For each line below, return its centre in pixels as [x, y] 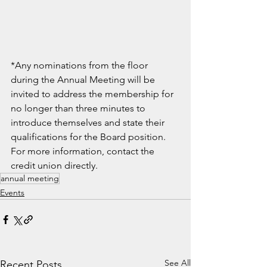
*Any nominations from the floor [80, 65]
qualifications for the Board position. [89, 137]
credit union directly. [54, 165]
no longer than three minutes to [79, 108]
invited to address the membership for [93, 94]
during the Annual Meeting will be [84, 80]
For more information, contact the [84, 151]
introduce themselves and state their [89, 122]
